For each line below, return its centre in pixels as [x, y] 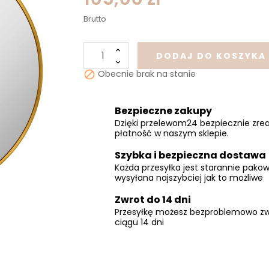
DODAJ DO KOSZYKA [211, 56]
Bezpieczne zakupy [163, 110]
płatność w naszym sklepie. [172, 133]
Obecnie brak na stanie [146, 74]
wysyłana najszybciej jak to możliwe [189, 177]
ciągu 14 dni [139, 222]
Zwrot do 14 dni [153, 199]
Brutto [95, 19]
